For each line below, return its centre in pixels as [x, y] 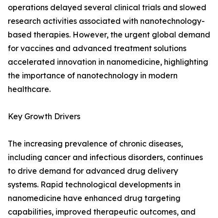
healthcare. [29, 89]
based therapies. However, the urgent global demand [109, 35]
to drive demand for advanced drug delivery [93, 171]
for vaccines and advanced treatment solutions [97, 48]
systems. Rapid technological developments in [94, 185]
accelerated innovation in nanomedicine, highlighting [108, 62]
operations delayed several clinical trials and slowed [107, 8]
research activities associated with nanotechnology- [106, 21]
